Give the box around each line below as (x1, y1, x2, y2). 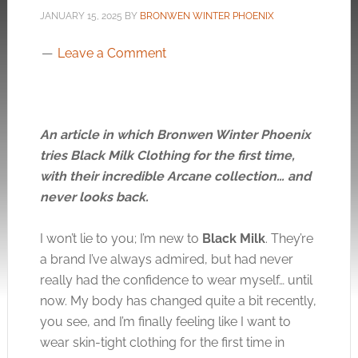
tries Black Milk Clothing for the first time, (39, 148, 295, 163)
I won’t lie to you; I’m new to (39, 231, 202, 246)
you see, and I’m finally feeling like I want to (39, 314, 291, 329)
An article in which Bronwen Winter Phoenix (39, 127, 310, 142)
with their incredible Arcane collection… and (39, 169, 311, 184)
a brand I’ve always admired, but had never (39, 252, 293, 267)
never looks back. (39, 189, 149, 205)
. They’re (265, 231, 313, 246)
